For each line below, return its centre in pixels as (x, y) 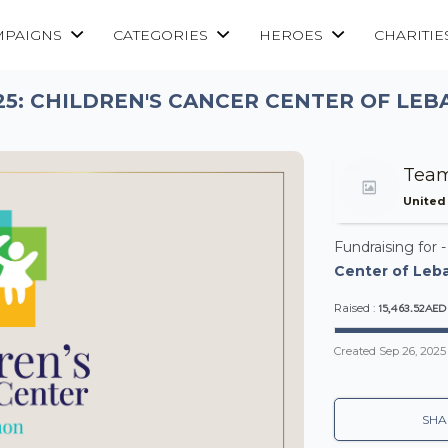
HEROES (293, 35)
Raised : (356, 308)
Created (356, 351)
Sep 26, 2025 (412, 351)
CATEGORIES (162, 35)
